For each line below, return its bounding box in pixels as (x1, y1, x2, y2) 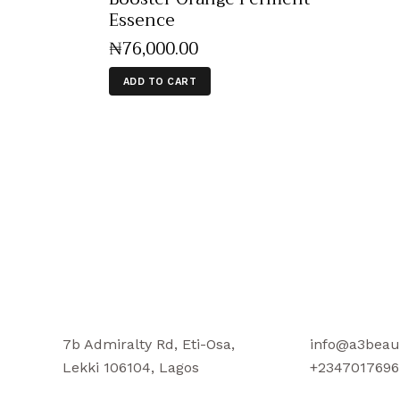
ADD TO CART (122, 75, 196, 87)
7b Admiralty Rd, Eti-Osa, (62, 336, 235, 354)
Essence (109, 5, 175, 36)
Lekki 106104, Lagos (62, 359, 199, 377)
